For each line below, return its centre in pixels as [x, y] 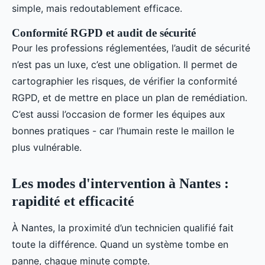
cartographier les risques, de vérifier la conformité [125, 81]
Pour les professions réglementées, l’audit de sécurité [131, 48]
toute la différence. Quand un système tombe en [120, 245]
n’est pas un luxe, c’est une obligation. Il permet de [125, 65]
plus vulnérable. [47, 148]
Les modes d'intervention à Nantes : [120, 184]
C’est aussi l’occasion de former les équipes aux [119, 114]
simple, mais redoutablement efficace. [97, 9]
